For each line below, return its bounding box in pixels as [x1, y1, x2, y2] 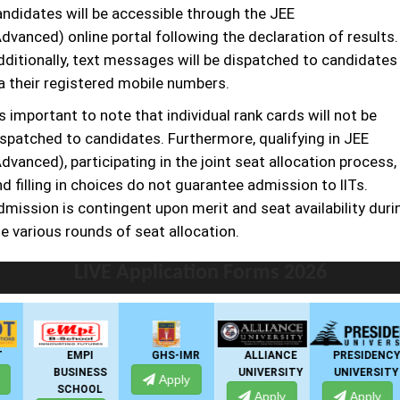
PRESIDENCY [318, 349, 387, 362]
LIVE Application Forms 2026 [73, 262, 327, 284]
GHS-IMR [137, 349, 186, 362]
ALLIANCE [230, 349, 283, 362]
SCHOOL [43, 383, 88, 396]
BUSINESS [38, 366, 93, 379]
